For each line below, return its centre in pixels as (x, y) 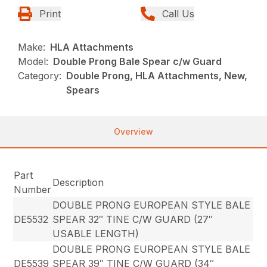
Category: (40, 76)
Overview (133, 131)
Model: (33, 61)
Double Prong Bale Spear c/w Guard (138, 61)
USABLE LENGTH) (96, 234)
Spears (83, 90)
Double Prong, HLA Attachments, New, (157, 76)
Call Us (178, 14)
